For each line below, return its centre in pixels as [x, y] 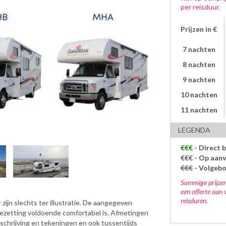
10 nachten [199, 95]
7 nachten [199, 49]
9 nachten [199, 79]
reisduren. [194, 201]
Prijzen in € [199, 29]
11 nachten [199, 110]
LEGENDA [194, 130]
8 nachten [199, 64]
